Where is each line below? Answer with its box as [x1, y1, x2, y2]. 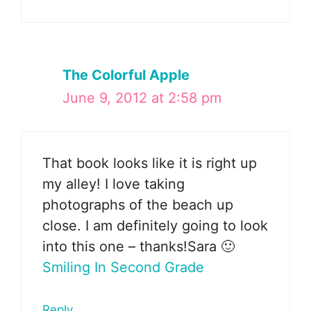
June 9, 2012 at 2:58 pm [62, 89, 221, 106]
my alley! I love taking [42, 175, 185, 192]
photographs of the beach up [42, 196, 233, 213]
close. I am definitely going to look [42, 217, 268, 234]
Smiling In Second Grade [42, 258, 204, 276]
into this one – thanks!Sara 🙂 [42, 237, 235, 255]
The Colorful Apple [62, 66, 190, 83]
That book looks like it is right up [42, 154, 257, 171]
